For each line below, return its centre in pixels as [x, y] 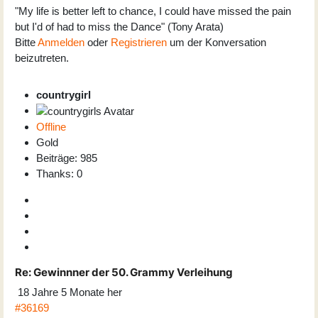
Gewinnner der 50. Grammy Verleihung [132, 272]
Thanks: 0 [59, 173]
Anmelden [61, 42]
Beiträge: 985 [67, 158]
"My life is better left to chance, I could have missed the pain [153, 11]
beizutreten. [42, 57]
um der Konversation [216, 42]
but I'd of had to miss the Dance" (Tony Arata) [119, 26]
